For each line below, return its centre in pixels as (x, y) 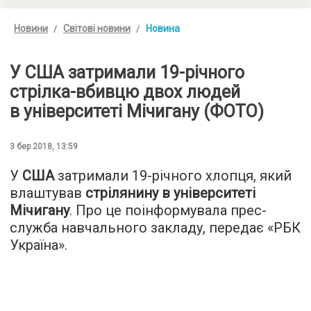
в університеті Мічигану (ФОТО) (137, 112)
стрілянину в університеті (170, 193)
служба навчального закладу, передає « (142, 228)
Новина (163, 29)
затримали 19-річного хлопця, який (173, 176)
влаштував (48, 193)
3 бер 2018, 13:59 (44, 147)
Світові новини (97, 29)
